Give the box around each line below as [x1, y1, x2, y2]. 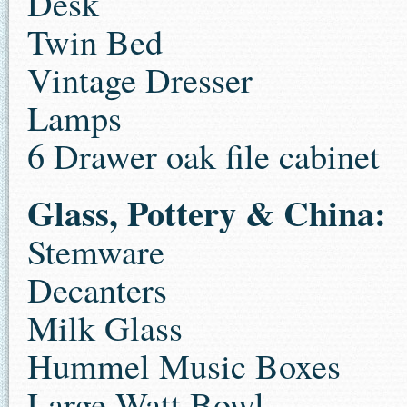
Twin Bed [27, 18, 163, 65]
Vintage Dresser [27, 56, 253, 103]
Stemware [27, 228, 164, 274]
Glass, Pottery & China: [27, 187, 386, 238]
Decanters [27, 266, 167, 313]
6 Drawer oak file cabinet [27, 133, 380, 179]
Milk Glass [27, 304, 183, 351]
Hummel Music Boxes [27, 342, 341, 389]
